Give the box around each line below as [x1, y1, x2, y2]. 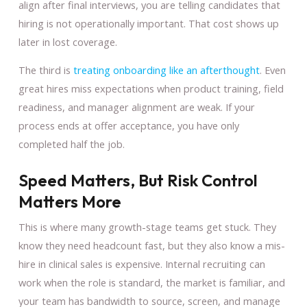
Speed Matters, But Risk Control [18, 170, 258, 191]
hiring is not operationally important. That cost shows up [18, 16, 279, 30]
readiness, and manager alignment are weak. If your [18, 100, 255, 114]
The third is [18, 63, 73, 77]
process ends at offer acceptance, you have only [18, 119, 239, 133]
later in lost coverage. [18, 34, 117, 49]
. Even [259, 63, 286, 77]
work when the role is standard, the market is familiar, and [18, 275, 285, 290]
